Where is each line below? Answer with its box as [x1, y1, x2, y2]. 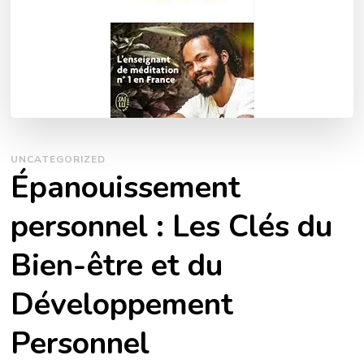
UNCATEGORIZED [11, 153, 106, 167]
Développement [11, 284, 234, 326]
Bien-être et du [11, 245, 223, 287]
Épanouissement [11, 167, 241, 209]
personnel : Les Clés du [11, 206, 333, 248]
